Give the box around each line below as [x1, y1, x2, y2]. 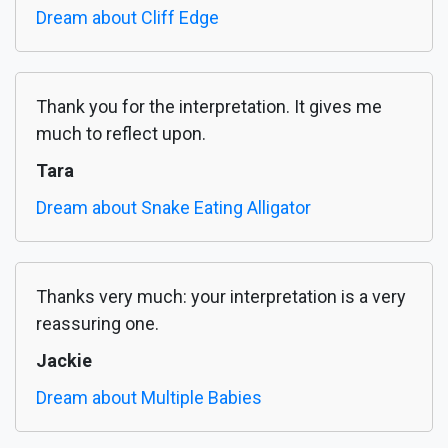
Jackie [36, 350, 92, 372]
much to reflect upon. [36, 123, 206, 145]
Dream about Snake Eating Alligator [36, 197, 311, 219]
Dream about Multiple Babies [36, 387, 262, 409]
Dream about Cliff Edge [36, 7, 219, 29]
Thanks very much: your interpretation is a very [36, 286, 406, 308]
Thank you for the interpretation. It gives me [36, 96, 382, 118]
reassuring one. [36, 313, 159, 335]
